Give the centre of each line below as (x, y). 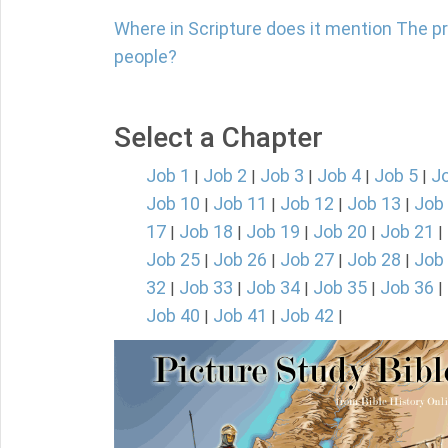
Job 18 (206, 231)
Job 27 (307, 259)
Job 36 (407, 287)
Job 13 (374, 203)
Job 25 (173, 259)
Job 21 (407, 231)
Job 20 (340, 231)
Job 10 (173, 203)
